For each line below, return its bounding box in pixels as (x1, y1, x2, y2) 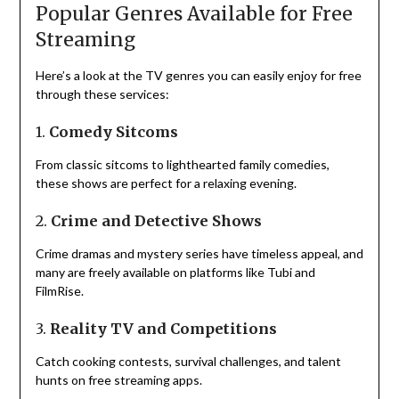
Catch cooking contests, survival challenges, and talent (35, 354, 341, 370)
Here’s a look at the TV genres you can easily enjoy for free (35, 68, 362, 84)
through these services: (35, 86, 169, 102)
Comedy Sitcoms (48, 123, 178, 142)
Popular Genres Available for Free (35, 2, 353, 27)
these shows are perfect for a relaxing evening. (35, 175, 297, 191)
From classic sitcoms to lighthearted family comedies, (35, 157, 330, 173)
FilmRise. (35, 283, 84, 299)
